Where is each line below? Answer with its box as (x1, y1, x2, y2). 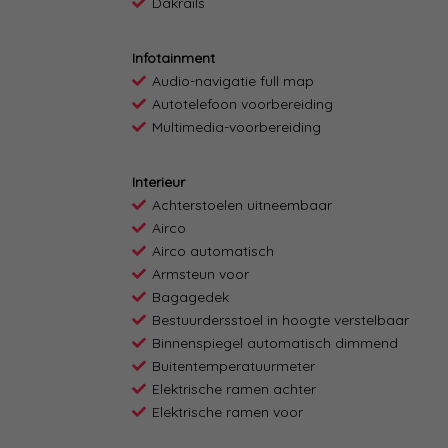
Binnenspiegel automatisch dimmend (152, 334, 398, 353)
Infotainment (132, 49, 215, 68)
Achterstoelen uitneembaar (152, 196, 332, 215)
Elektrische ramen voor (152, 403, 303, 422)
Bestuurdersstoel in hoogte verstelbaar (152, 311, 409, 330)
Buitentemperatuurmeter (152, 357, 315, 376)
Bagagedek (152, 288, 229, 307)
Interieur (132, 173, 185, 192)
